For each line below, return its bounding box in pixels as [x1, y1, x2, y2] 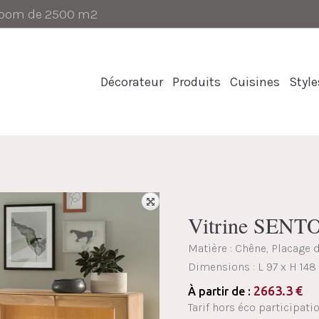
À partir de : [188, 285, 253, 298]
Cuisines [230, 74, 280, 90]
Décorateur [100, 74, 163, 90]
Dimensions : [188, 260, 258, 273]
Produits [172, 74, 221, 90]
